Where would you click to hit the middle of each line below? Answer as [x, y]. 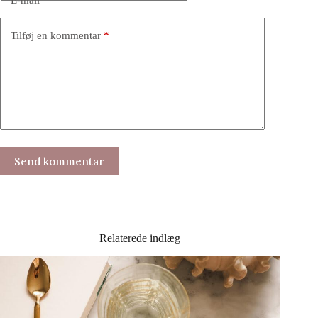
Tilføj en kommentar [56, 35]
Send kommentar [59, 161]
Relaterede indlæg [140, 238]
